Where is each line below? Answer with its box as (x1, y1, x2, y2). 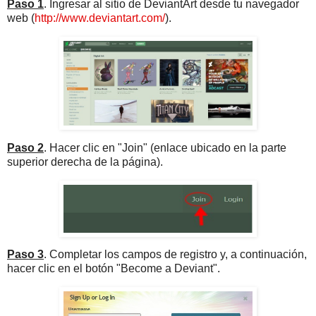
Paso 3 (7, 248, 44, 261)
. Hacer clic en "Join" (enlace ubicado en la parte (44, 141, 286, 154)
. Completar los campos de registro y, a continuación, (44, 248, 307, 261)
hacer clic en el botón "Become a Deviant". (7, 262, 220, 275)
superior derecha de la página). (7, 155, 163, 168)
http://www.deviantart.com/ (35, 12, 165, 25)
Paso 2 (7, 141, 44, 154)
